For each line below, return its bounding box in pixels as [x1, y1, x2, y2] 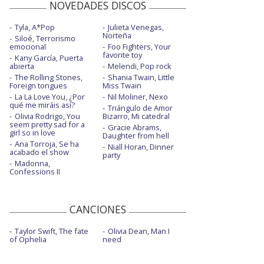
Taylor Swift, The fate [15, 225, 88, 236]
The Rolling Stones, [15, 71, 82, 82]
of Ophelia [9, 233, 47, 245]
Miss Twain [102, 80, 141, 91]
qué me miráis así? [9, 99, 75, 110]
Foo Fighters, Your [107, 41, 171, 52]
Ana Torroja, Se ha [15, 138, 79, 149]
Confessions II [9, 166, 60, 177]
